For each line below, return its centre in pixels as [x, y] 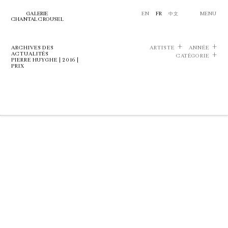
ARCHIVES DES [33, 48]
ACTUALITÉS [30, 54]
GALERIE [37, 14]
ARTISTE [162, 48]
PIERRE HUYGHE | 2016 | [45, 60]
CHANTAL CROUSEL [37, 19]
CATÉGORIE [192, 56]
